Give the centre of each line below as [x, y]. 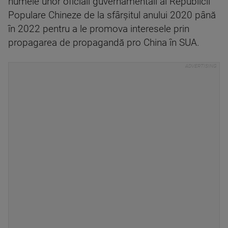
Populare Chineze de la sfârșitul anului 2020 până [112, 15]
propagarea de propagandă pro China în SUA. [104, 42]
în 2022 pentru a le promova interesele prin [99, 29]
